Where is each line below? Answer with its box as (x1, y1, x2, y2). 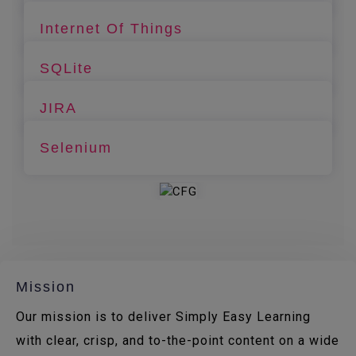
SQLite (40, 60, 93, 77)
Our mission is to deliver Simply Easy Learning (16, 309, 311, 324)
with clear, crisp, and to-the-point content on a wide (16, 333, 339, 348)
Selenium (40, 140, 112, 157)
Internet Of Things (40, 21, 183, 37)
